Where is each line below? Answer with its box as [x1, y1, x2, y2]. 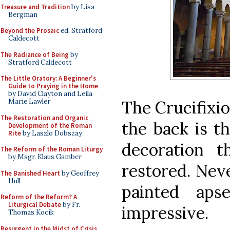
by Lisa [70, 2, 94, 11]
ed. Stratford [59, 26, 102, 35]
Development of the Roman [8, 121, 92, 130]
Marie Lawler [8, 97, 50, 106]
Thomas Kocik [8, 208, 54, 217]
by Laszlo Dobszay [21, 128, 82, 138]
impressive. [122, 202, 208, 223]
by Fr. [61, 200, 80, 209]
